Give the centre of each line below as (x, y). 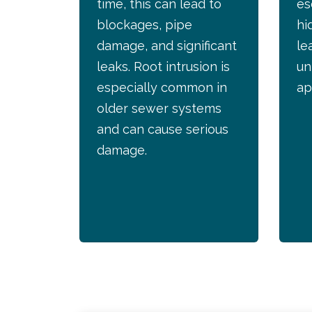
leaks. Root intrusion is (163, 67)
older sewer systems (159, 109)
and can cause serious (163, 130)
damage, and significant (167, 46)
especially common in (162, 88)
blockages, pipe (145, 25)
